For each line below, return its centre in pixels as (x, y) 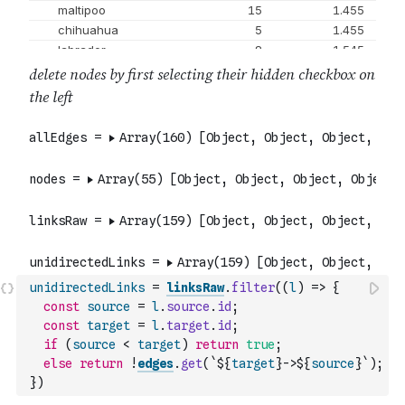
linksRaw (195, 287)
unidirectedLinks (87, 287)
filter (253, 287)
